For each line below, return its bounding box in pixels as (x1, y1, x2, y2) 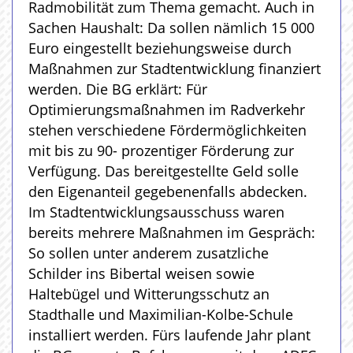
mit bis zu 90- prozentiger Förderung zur (28, 140, 294, 160)
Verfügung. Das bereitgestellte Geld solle (28, 161, 299, 180)
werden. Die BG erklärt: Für (28, 79, 207, 98)
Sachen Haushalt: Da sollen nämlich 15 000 (28, 17, 314, 37)
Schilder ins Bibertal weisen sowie (28, 263, 255, 283)
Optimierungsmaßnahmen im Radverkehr (28, 99, 305, 119)
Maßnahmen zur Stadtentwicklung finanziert (28, 58, 321, 78)
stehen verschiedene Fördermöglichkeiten (28, 120, 307, 139)
